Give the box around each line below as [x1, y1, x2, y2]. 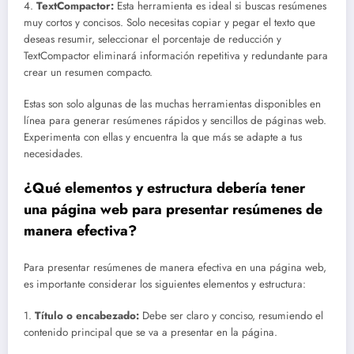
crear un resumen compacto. [24, 65, 153, 81]
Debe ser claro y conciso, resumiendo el [139, 308, 323, 324]
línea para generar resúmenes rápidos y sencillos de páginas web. [24, 113, 326, 129]
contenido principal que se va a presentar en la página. [24, 325, 277, 341]
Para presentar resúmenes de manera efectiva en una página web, [24, 260, 326, 276]
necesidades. [24, 146, 83, 162]
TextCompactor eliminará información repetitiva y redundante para [24, 48, 328, 64]
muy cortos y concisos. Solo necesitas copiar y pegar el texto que [24, 15, 315, 31]
